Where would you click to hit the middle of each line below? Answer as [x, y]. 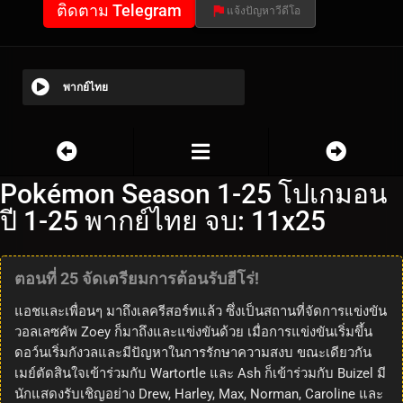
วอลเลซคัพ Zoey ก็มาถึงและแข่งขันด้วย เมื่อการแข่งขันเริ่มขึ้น [193, 332]
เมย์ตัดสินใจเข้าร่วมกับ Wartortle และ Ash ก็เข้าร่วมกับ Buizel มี [200, 374]
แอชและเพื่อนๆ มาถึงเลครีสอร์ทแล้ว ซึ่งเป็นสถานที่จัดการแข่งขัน [201, 312]
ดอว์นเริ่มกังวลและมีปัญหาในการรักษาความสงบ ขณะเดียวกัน [193, 353]
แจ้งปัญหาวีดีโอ [264, 11]
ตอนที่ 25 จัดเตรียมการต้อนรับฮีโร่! [137, 279]
